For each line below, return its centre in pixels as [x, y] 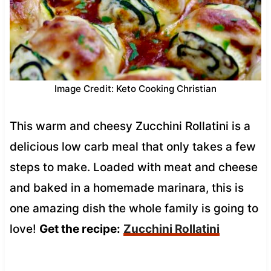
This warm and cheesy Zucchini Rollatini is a [130, 126]
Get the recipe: [80, 229]
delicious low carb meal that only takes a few [132, 146]
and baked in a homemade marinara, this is [126, 188]
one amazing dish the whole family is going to [134, 208]
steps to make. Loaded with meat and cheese [133, 167]
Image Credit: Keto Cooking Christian [135, 88]
